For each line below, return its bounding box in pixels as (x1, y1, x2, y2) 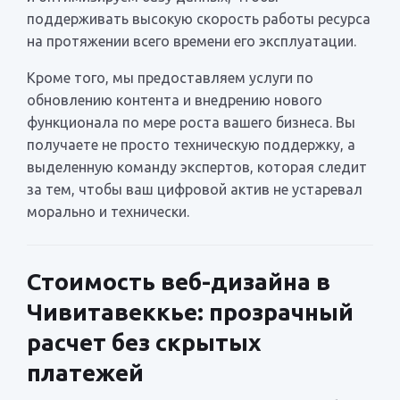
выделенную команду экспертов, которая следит (27, 158, 367, 175)
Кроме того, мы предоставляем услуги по (27, 69, 313, 86)
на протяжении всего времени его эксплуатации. (27, 32, 356, 49)
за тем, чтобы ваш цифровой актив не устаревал (27, 180, 362, 197)
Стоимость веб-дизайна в (27, 268, 330, 295)
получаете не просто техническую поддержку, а (27, 136, 355, 153)
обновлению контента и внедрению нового (27, 91, 322, 108)
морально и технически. (27, 203, 189, 220)
